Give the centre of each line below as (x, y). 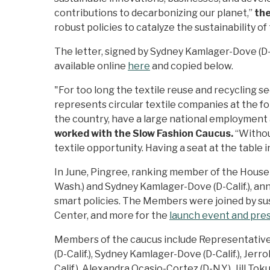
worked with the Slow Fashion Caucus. (145, 134)
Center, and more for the (112, 216)
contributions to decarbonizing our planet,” (154, 13)
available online (91, 66)
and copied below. (192, 66)
